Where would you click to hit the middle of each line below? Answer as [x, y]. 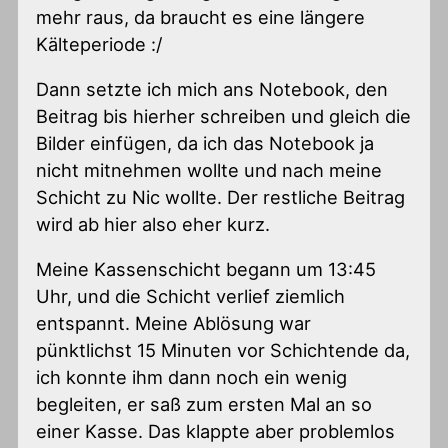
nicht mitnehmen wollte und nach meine [209, 170]
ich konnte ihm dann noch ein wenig [192, 377]
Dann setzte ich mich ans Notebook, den [212, 89]
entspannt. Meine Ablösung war [174, 323]
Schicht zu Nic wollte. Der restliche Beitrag [221, 197]
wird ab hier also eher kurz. [153, 224]
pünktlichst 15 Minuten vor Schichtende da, [223, 350]
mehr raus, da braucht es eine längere [201, 16]
